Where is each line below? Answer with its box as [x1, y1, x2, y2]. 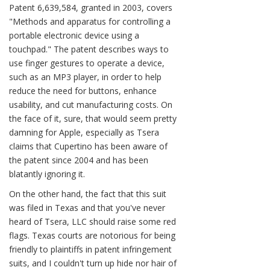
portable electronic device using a [9, 30, 139, 41]
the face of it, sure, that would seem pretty [9, 113, 177, 124]
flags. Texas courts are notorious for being [9, 230, 175, 241]
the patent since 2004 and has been [9, 154, 148, 166]
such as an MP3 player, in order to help [9, 71, 162, 83]
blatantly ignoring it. [9, 168, 85, 180]
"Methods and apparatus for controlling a [9, 16, 171, 27]
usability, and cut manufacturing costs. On [9, 99, 172, 110]
